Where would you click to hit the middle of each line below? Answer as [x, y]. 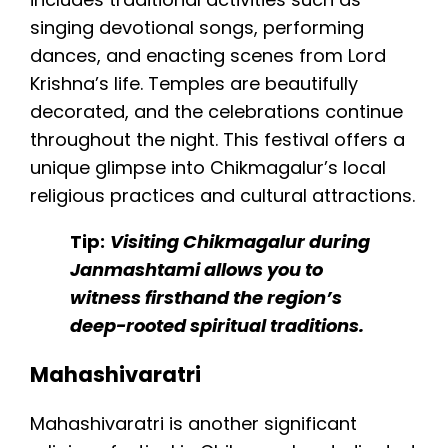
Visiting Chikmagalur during [240, 242]
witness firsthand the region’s [206, 298]
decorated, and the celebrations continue [216, 112]
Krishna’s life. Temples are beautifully [194, 84]
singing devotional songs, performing [197, 28]
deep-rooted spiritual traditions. [217, 326]
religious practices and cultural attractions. [222, 196]
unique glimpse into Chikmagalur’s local [208, 168]
